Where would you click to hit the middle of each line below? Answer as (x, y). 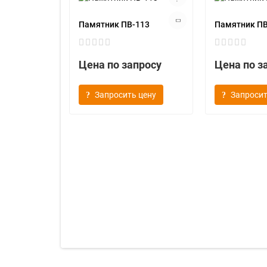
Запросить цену (125, 95)
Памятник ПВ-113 (114, 24)
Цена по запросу (120, 65)
